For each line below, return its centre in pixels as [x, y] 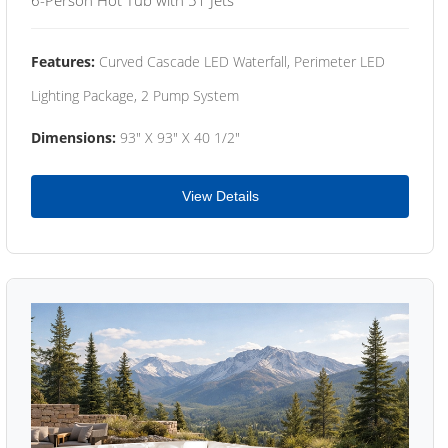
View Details [220, 195]
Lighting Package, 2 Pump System [135, 95]
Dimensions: [73, 137]
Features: [63, 61]
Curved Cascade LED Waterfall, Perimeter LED [240, 61]
